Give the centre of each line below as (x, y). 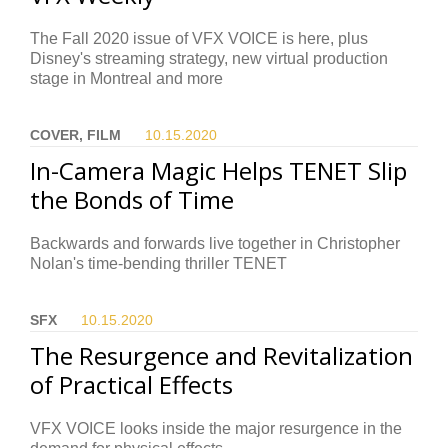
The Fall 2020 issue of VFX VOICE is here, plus (199, 39)
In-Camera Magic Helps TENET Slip (218, 171)
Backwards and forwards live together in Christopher (215, 244)
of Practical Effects (131, 385)
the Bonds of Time (132, 200)
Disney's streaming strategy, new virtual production (209, 59)
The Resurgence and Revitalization (221, 356)
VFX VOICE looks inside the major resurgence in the (216, 429)
